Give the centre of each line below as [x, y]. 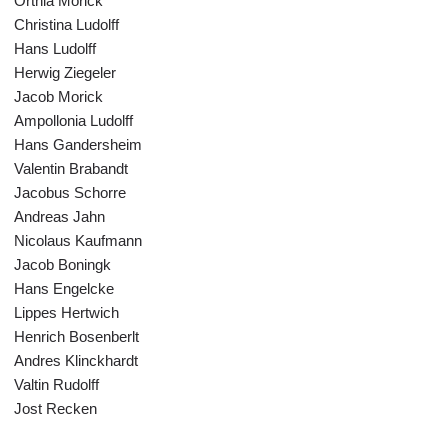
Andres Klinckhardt [76, 360]
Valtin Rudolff [56, 384]
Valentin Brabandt [71, 168]
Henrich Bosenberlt [76, 336]
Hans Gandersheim [78, 144]
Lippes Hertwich [66, 312]
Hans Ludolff [55, 48]
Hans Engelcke [64, 288]
